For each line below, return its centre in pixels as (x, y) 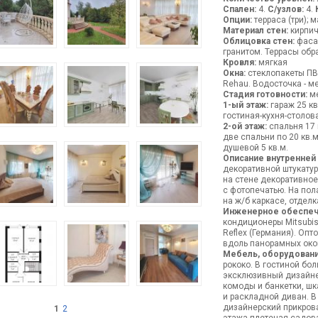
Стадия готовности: (265, 94)
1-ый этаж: (245, 105)
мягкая (272, 62)
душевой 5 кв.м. (255, 148)
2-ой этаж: (245, 126)
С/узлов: (285, 9)
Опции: (237, 20)
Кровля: (239, 62)
